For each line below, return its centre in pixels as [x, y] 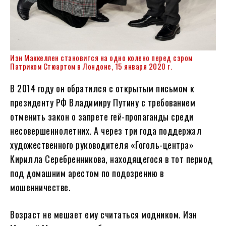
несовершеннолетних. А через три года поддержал [106, 131]
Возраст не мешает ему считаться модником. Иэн [104, 215]
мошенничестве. [40, 187]
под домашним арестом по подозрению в [87, 173]
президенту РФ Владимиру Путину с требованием [103, 103]
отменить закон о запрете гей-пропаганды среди [102, 117]
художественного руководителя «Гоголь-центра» [102, 145]
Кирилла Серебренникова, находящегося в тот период [111, 159]
